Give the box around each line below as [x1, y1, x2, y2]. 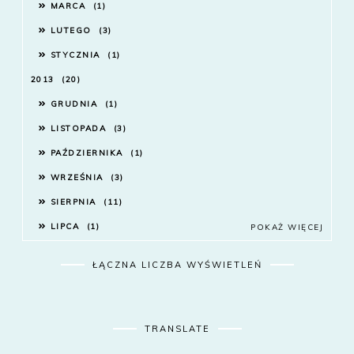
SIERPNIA [50, 197, 100, 208]
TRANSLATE [144, 323, 210, 335]
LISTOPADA [50, 123, 110, 134]
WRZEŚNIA [50, 172, 107, 183]
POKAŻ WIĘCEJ [250, 222, 324, 233]
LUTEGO [50, 25, 96, 36]
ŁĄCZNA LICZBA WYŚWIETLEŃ [92, 259, 262, 271]
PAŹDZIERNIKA [50, 148, 127, 159]
